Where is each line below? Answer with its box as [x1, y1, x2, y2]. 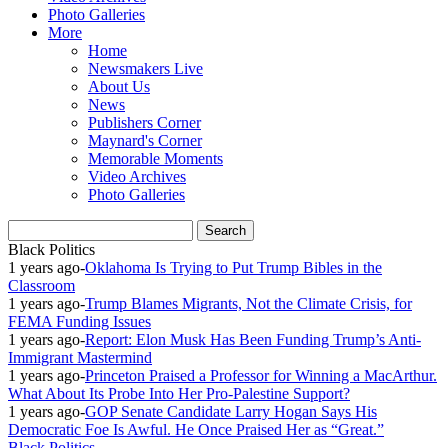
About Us [88, 78, 150, 95]
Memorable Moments [88, 150, 223, 167]
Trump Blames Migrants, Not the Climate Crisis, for [85, 295, 412, 312]
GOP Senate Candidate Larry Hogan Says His [85, 403, 377, 420]
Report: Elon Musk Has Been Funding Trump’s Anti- [85, 331, 421, 348]
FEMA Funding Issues [8, 313, 151, 330]
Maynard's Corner [88, 132, 202, 149]
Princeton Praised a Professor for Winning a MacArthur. [85, 367, 437, 384]
